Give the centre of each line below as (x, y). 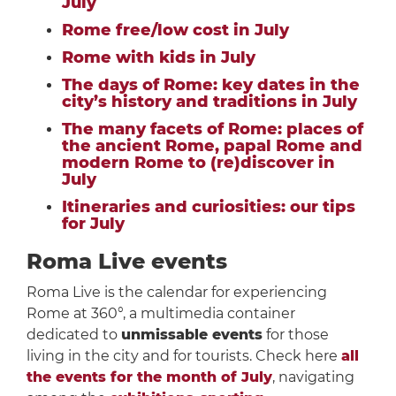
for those (295, 335)
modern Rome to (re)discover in (198, 163)
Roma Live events (126, 262)
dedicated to (73, 335)
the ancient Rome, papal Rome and (212, 146)
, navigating (313, 377)
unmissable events (191, 335)
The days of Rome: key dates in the (210, 85)
